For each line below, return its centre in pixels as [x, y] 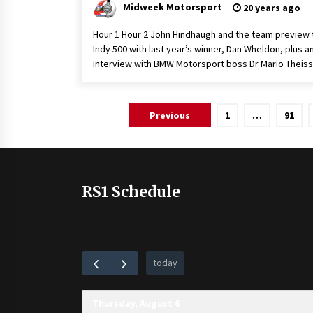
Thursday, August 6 [136, 304]
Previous [169, 115]
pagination [123, 135]
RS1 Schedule [131, 192]
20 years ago [271, 8]
